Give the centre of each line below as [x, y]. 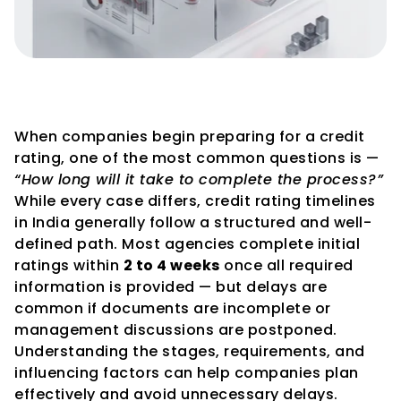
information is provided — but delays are [171, 287]
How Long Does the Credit [172, 75]
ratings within [69, 265]
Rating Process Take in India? [191, 109]
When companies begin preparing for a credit [190, 137]
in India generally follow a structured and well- [193, 222]
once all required [286, 265]
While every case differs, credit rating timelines [195, 201]
